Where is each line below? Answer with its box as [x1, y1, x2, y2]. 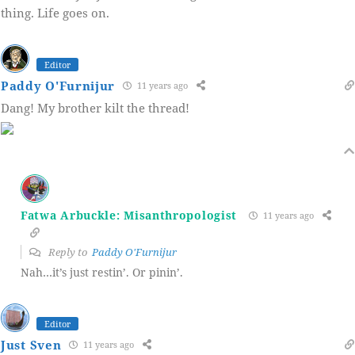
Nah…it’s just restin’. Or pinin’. [21, 264, 183, 280]
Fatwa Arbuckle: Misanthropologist [21, 208, 238, 223]
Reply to [46, 244, 92, 259]
